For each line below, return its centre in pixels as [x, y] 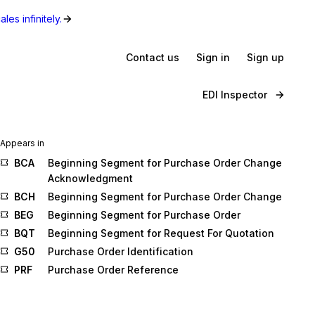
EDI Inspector [235, 95]
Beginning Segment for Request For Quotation [161, 233]
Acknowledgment [90, 178]
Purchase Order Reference [113, 270]
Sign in [213, 57]
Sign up [265, 57]
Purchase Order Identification [121, 251]
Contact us [153, 57]
